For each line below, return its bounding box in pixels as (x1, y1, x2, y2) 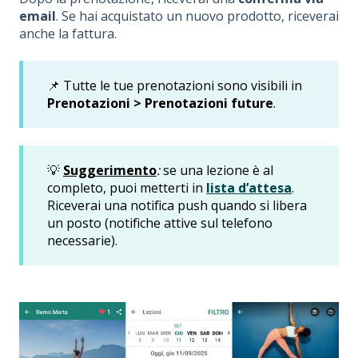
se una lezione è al (160, 161, 273, 179)
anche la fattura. (19, 25, 117, 43)
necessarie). (47, 231, 117, 249)
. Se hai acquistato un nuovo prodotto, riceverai (56, 7, 339, 26)
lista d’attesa (206, 178, 292, 197)
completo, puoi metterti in (47, 178, 206, 197)
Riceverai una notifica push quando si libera (47, 196, 307, 214)
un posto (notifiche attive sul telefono (47, 213, 272, 232)
